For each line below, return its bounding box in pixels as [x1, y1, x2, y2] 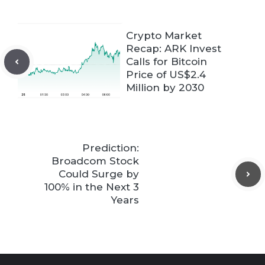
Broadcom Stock [51, 155, 139, 167]
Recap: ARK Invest [126, 43, 221, 55]
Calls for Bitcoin [126, 56, 207, 68]
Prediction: [82, 142, 139, 154]
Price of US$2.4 [126, 69, 206, 81]
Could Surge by [59, 168, 139, 180]
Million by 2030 [126, 82, 204, 94]
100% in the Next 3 [44, 181, 139, 193]
